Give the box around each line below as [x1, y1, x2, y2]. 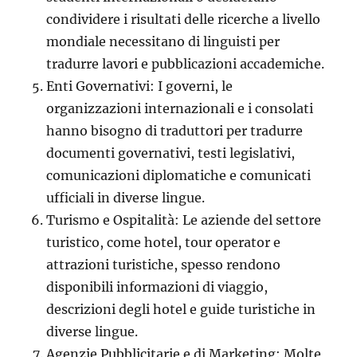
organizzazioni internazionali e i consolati [46, 100, 314, 116]
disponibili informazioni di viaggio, [46, 278, 269, 295]
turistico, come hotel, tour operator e [46, 233, 281, 250]
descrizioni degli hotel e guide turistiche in [46, 300, 316, 317]
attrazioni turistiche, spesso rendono [46, 256, 281, 273]
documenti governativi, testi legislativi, [46, 144, 296, 161]
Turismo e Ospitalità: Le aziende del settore [46, 211, 322, 228]
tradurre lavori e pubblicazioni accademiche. [46, 55, 325, 72]
